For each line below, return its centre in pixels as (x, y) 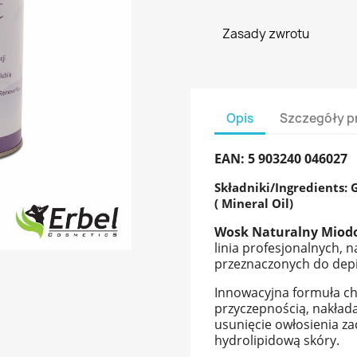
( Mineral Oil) (254, 204)
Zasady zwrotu (266, 34)
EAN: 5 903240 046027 (281, 159)
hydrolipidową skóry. (277, 341)
